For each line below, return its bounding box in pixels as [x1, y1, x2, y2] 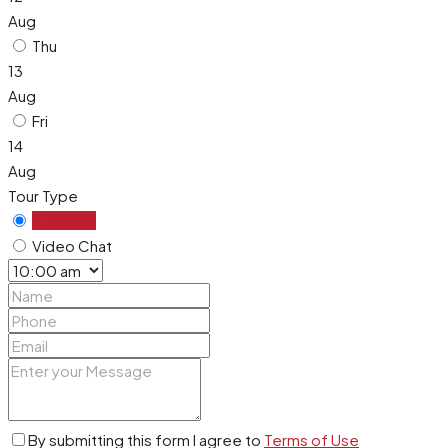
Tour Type [8, 186, 78, 205]
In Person [32, 211, 96, 230]
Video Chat [32, 236, 112, 255]
